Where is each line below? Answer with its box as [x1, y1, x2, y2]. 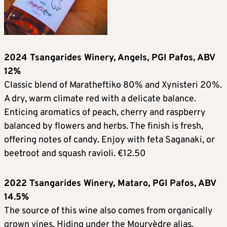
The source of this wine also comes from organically [4, 205, 213, 217]
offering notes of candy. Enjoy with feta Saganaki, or [4, 134, 215, 146]
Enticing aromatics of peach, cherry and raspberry [4, 107, 206, 119]
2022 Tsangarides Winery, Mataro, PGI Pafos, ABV [4, 178, 216, 190]
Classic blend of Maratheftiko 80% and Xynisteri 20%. [4, 80, 222, 92]
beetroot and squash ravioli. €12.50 [4, 148, 146, 160]
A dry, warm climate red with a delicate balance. [4, 93, 196, 105]
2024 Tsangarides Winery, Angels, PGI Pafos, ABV [4, 52, 215, 64]
